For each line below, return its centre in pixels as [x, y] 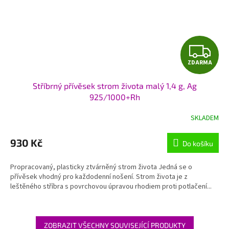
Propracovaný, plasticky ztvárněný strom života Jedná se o [101, 167]
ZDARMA [200, 62]
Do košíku [198, 144]
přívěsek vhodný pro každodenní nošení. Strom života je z [99, 177]
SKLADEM [205, 118]
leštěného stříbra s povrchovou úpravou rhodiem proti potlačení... [111, 187]
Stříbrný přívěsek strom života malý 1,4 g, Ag [114, 86]
